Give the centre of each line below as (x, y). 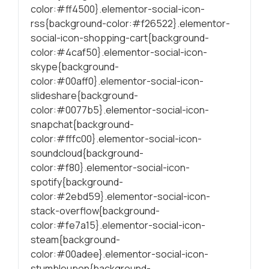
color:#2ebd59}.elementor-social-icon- (120, 196)
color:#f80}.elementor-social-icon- (110, 167)
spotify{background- (77, 182)
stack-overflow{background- (95, 210)
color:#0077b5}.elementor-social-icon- (120, 110)
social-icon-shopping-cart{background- (120, 38)
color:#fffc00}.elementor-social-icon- (116, 138)
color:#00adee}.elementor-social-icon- (119, 254)
